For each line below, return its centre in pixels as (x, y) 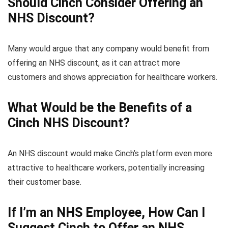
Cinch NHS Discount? (69, 123)
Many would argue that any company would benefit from (108, 49)
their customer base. (45, 182)
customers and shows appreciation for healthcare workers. (112, 77)
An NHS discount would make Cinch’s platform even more (110, 154)
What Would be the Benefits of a (100, 108)
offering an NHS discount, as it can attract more (94, 63)
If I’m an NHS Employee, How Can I (106, 213)
